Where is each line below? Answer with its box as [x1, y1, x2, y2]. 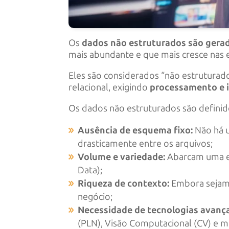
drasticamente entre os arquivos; [78, 138, 213, 149]
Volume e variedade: [78, 151, 166, 163]
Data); [78, 164, 103, 176]
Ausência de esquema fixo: [78, 124, 193, 136]
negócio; [78, 191, 113, 202]
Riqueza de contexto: [78, 177, 170, 189]
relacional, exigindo [68, 81, 150, 93]
